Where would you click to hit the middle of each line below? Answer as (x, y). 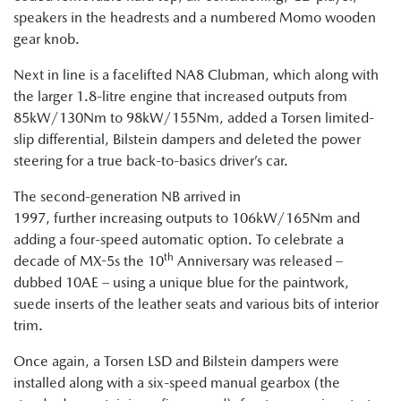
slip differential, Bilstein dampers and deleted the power (187, 140)
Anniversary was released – (258, 261)
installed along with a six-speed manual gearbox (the (177, 383)
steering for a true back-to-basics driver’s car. (153, 161)
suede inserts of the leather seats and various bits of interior (196, 304)
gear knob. (48, 39)
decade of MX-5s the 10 (89, 261)
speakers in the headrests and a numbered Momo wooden (195, 18)
